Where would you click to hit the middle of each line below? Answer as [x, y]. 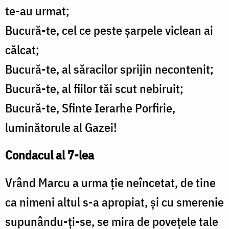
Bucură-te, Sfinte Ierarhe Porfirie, [90, 108]
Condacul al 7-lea [50, 155]
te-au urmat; [37, 11]
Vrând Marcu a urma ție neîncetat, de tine [110, 183]
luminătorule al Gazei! [61, 128]
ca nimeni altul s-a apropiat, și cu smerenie [114, 202]
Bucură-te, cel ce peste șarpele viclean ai [109, 30]
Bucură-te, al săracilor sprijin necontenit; [109, 69]
